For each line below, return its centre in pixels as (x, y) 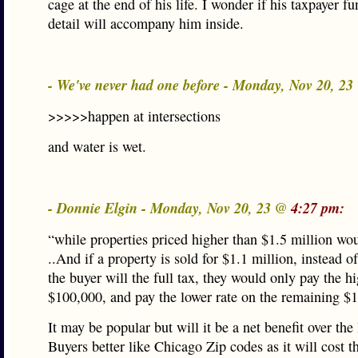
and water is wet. (97, 146)
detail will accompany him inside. (146, 23)
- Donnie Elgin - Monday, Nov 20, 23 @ (169, 208)
